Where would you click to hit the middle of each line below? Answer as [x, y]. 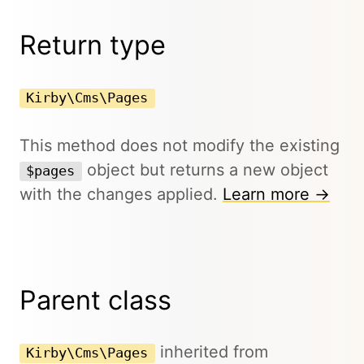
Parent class [95, 300]
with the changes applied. [121, 194]
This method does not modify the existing [180, 145]
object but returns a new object [205, 169]
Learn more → [276, 194]
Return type [93, 45]
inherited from [211, 352]
